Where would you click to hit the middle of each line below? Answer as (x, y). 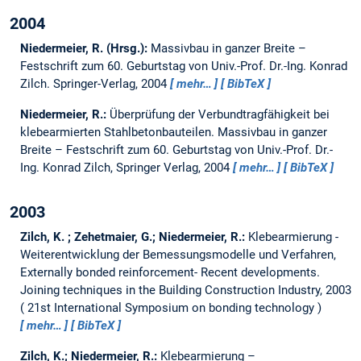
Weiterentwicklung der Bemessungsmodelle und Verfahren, (178, 255)
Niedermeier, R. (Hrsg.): (85, 49)
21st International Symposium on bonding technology (170, 308)
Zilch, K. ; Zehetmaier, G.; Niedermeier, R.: (134, 237)
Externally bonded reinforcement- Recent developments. (170, 273)
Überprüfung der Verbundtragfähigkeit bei (219, 115)
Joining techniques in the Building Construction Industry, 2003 (185, 290)
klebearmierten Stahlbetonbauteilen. (118, 133)
